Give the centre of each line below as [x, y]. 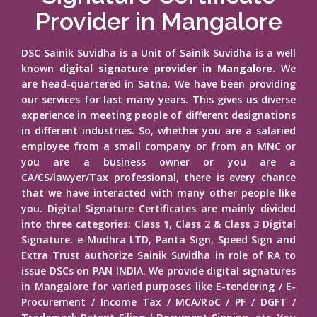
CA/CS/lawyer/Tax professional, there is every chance [158, 177]
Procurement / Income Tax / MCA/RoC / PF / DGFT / [158, 302]
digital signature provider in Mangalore [166, 68]
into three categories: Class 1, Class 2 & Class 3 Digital [158, 224]
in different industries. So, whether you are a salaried [158, 131]
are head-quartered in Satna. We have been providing [158, 84]
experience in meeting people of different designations [158, 115]
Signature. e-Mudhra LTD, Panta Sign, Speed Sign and [158, 240]
